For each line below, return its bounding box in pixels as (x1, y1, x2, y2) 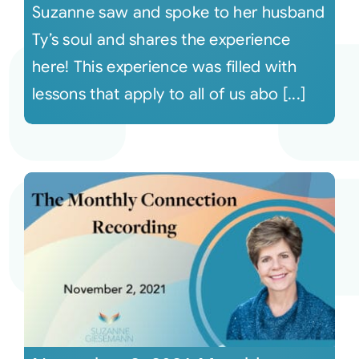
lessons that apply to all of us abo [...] (31, 84, 306, 104)
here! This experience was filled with (31, 57, 297, 77)
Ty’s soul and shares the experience (31, 30, 291, 50)
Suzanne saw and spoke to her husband (31, 2, 325, 22)
